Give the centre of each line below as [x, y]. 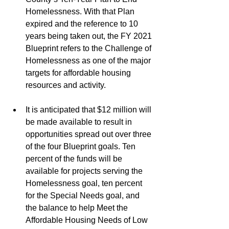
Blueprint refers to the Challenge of [89, 48]
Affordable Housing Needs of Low [88, 220]
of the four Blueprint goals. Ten [82, 146]
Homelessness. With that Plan [81, 11]
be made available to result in [80, 122]
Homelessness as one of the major [89, 60]
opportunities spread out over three [89, 134]
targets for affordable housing [79, 73]
